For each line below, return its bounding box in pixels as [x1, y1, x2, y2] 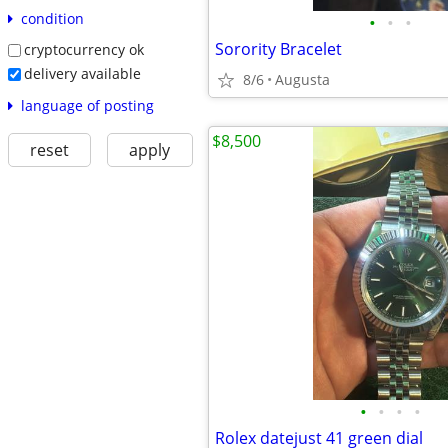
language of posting [20, 95, 154, 115]
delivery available [23, 63, 141, 83]
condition [20, 9, 84, 29]
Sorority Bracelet [215, 38, 342, 60]
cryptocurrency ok [23, 40, 144, 60]
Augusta [275, 70, 330, 89]
